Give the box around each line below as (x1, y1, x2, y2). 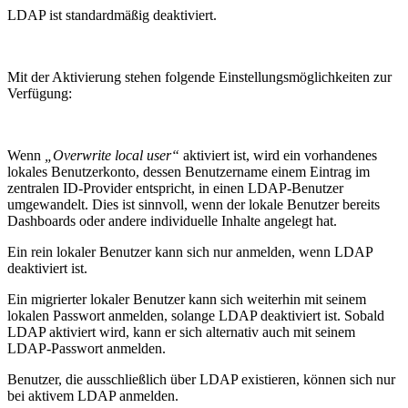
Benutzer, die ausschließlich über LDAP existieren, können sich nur (7, 371, 395, 387)
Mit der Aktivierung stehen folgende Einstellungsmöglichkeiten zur (7, 68, 392, 85)
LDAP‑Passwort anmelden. (7, 340, 166, 356)
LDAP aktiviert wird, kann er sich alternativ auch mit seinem (7, 323, 355, 340)
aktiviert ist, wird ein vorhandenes (179, 147, 377, 163)
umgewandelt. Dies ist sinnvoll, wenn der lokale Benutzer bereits (7, 196, 380, 212)
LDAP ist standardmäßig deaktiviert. (7, 6, 217, 23)
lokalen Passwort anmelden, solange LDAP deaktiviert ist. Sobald (7, 307, 384, 323)
